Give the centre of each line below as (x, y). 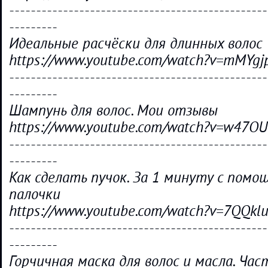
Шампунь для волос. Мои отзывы (113, 111)
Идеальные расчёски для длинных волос (136, 44)
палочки (35, 194)
